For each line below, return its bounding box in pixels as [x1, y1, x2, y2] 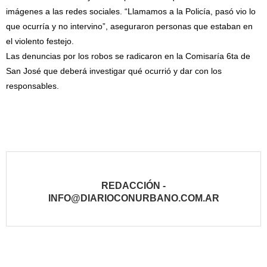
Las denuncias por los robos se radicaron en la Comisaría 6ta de [6, 51, 250, 61]
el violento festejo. [6, 36, 74, 46]
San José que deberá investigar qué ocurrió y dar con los [6, 66, 222, 76]
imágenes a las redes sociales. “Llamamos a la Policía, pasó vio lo [6, 7, 256, 17]
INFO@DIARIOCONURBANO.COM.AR [48, 193, 219, 204]
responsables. [6, 81, 59, 91]
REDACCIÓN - [101, 181, 166, 191]
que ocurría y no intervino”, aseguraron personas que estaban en [6, 21, 253, 32]
